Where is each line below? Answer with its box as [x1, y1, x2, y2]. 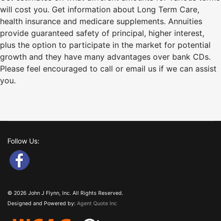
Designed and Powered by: [7, 200, 77, 207]
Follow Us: [7, 136, 39, 145]
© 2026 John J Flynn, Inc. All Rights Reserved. [7, 189, 123, 196]
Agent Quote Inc [77, 200, 117, 207]
